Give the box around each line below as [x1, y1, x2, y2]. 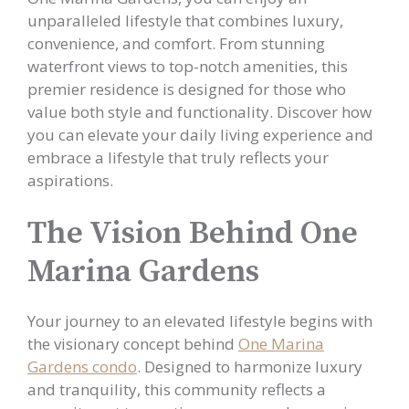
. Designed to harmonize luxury [137, 356, 362, 377]
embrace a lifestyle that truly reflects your [27, 146, 329, 168]
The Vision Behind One [27, 214, 358, 254]
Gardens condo [27, 356, 137, 377]
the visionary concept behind [27, 333, 238, 354]
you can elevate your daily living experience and [27, 123, 373, 145]
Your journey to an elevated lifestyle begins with [27, 310, 372, 331]
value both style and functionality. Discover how [27, 100, 372, 122]
